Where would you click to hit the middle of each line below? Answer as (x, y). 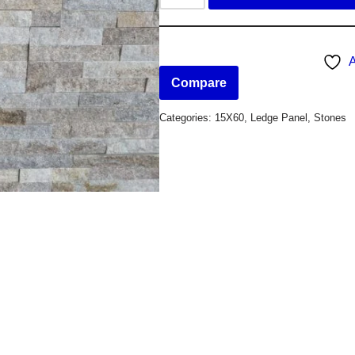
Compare (199, 82)
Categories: (187, 117)
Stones (330, 117)
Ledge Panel (279, 117)
